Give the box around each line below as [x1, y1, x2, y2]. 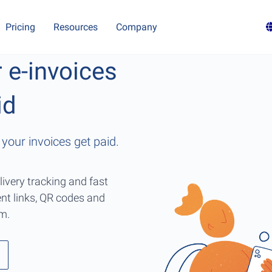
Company [116, 21, 158, 33]
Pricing [5, 21, 36, 33]
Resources [53, 21, 98, 33]
